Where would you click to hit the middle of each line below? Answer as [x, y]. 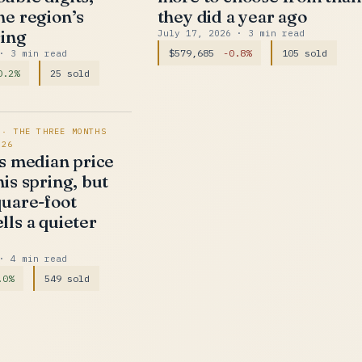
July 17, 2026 [197, 33]
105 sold [304, 53]
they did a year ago [232, 16]
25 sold [70, 73]
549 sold [67, 278]
